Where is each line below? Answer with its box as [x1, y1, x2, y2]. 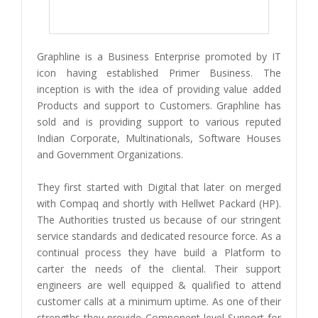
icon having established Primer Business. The [37, 66, 281, 79]
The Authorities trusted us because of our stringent [37, 213, 281, 226]
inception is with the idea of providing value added [37, 82, 281, 96]
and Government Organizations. [37, 148, 183, 161]
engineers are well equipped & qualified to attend [37, 278, 281, 292]
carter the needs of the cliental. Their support [37, 262, 281, 275]
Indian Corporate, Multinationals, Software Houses [37, 131, 281, 145]
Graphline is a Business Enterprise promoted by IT [37, 50, 281, 63]
